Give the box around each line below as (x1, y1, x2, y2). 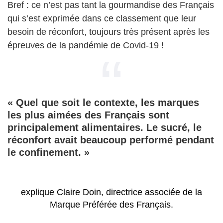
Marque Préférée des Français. (50, 200, 173, 210)
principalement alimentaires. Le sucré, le (7, 122, 202, 133)
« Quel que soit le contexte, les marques (7, 97, 199, 109)
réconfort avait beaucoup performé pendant (7, 134, 214, 146)
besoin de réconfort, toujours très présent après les (7, 27, 210, 37)
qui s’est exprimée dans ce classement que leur (7, 13, 196, 24)
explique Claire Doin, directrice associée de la (21, 187, 202, 198)
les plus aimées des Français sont (7, 110, 169, 121)
